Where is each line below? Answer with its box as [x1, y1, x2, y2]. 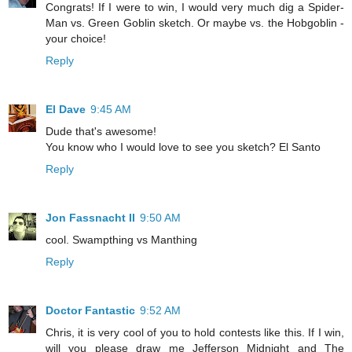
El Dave [46, 103, 86, 116]
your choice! [46, 32, 106, 46]
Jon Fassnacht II [46, 211, 135, 225]
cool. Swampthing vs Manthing [46, 233, 197, 247]
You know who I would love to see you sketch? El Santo [46, 141, 321, 154]
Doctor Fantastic [46, 304, 135, 317]
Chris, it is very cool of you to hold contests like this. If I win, [46, 326, 344, 339]
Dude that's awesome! [46, 125, 156, 138]
